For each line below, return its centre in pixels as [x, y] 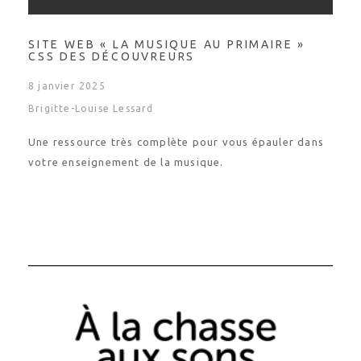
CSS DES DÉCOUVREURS [112, 56]
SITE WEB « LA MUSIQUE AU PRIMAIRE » [167, 44]
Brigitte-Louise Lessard [91, 108]
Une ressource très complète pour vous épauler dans [176, 142]
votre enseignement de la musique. [126, 162]
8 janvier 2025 [67, 86]
